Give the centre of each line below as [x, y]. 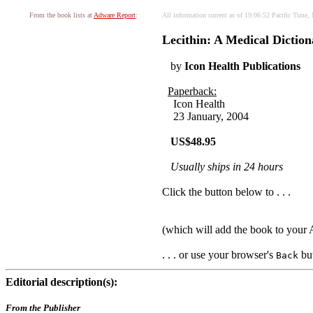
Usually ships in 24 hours [227, 167]
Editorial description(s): [61, 282]
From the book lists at [61, 15]
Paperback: [192, 91]
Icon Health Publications [242, 66]
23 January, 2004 [205, 116]
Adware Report [115, 15]
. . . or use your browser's [219, 255]
